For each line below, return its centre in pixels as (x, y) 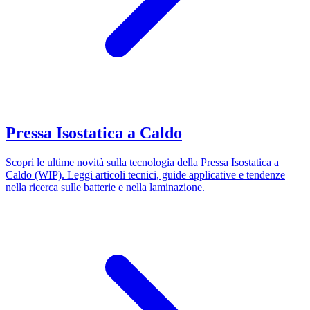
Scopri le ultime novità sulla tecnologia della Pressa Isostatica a (142, 162)
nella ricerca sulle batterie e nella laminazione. (105, 187)
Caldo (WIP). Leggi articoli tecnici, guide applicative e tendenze (145, 174)
